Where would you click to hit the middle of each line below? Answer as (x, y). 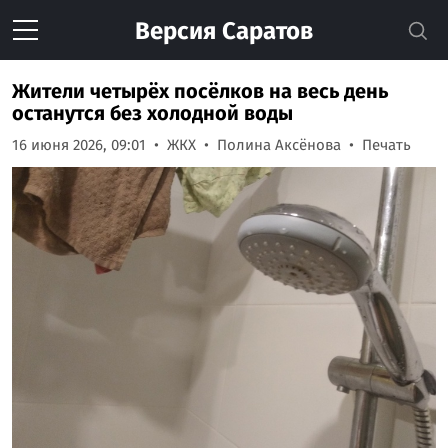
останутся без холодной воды (152, 113)
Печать (386, 145)
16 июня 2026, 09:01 (79, 145)
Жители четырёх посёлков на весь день (200, 91)
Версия (175, 31)
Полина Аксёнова (279, 145)
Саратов (264, 31)
